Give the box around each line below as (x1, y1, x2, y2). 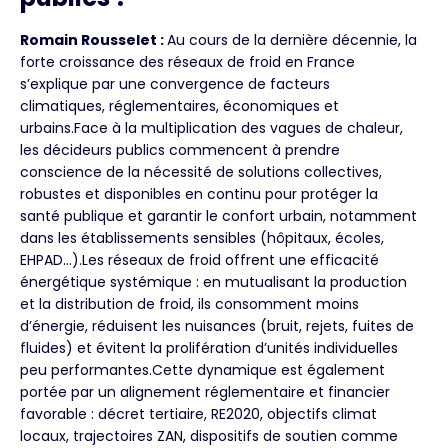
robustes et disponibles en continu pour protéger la (20, 183, 378, 204)
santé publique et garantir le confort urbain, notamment (20, 205, 417, 226)
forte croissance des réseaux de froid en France (20, 51, 355, 72)
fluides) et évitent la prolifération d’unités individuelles (20, 337, 398, 358)
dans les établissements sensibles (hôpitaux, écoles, (20, 227, 384, 248)
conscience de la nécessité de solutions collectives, (20, 161, 382, 182)
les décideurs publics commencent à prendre (20, 139, 340, 160)
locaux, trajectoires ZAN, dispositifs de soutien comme (20, 425, 398, 446)
